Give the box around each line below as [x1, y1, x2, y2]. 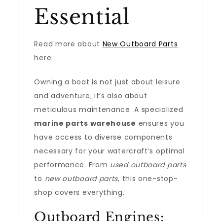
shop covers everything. [34, 187, 125, 197]
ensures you [136, 118, 184, 128]
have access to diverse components [34, 132, 173, 142]
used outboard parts [110, 160, 186, 170]
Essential [34, 4, 130, 30]
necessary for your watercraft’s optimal [34, 146, 185, 156]
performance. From [34, 160, 110, 170]
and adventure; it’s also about [34, 91, 147, 101]
